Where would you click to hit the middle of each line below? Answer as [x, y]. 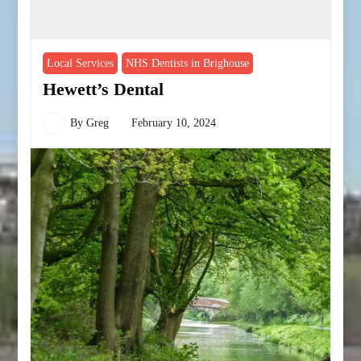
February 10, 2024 [174, 122]
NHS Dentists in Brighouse [188, 63]
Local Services [81, 63]
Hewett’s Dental [104, 89]
